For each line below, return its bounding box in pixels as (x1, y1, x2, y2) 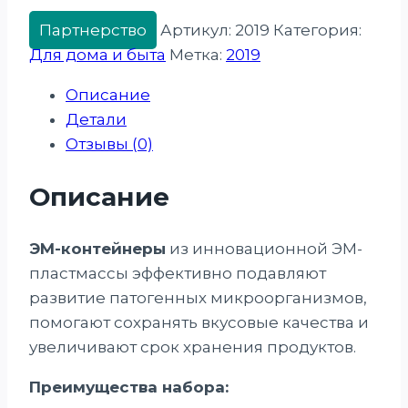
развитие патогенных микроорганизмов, (29, 289, 367, 308)
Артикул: (160, 21, 235, 39)
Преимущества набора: (29, 378, 229, 397)
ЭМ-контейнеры (29, 240, 166, 259)
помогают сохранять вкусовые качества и (29, 313, 369, 332)
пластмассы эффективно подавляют (29, 264, 326, 283)
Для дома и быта (29, 46, 166, 64)
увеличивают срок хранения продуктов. (29, 338, 356, 357)
